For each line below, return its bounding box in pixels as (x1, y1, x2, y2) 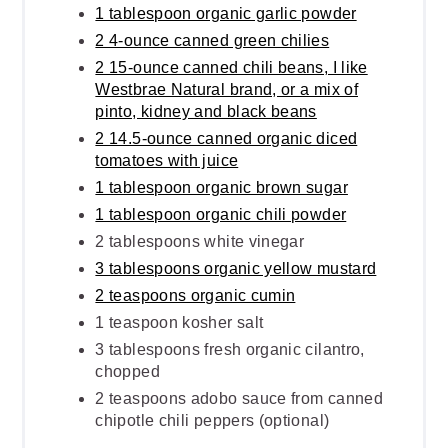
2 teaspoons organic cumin (95, 286, 296, 304)
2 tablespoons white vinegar (95, 232, 305, 250)
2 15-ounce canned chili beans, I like (95, 58, 368, 76)
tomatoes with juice (95, 151, 239, 169)
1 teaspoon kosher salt (95, 313, 264, 331)
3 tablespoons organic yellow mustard (95, 259, 377, 277)
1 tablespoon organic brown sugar (95, 178, 348, 196)
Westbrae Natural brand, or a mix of (95, 80, 358, 98)
